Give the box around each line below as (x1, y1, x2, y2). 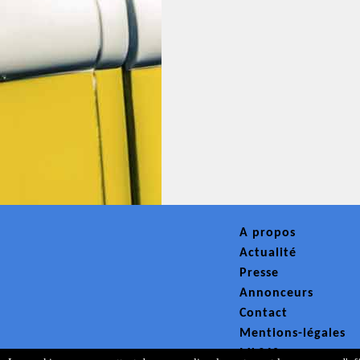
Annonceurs (239, 287, 313, 300)
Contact (239, 307, 288, 320)
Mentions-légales (239, 327, 346, 340)
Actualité (239, 247, 297, 260)
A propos (239, 227, 296, 239)
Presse (239, 267, 279, 280)
